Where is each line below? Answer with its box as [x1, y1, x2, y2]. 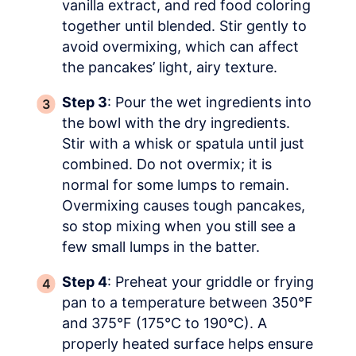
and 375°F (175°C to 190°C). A [62, 315, 267, 332]
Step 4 [62, 273, 107, 291]
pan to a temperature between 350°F [62, 294, 313, 311]
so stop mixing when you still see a [62, 218, 296, 235]
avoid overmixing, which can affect [62, 38, 299, 56]
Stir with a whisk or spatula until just [62, 135, 304, 153]
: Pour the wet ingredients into [107, 94, 311, 111]
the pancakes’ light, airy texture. [62, 59, 277, 76]
